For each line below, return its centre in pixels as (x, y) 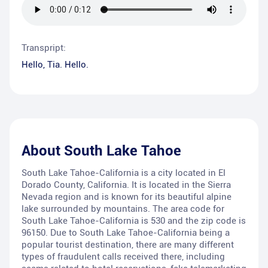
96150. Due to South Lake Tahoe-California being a (126, 233)
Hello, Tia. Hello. (55, 65)
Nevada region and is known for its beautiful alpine (127, 197)
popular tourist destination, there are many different (128, 245)
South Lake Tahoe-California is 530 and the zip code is (134, 221)
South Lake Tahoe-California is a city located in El (124, 173)
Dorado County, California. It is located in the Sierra (126, 185)
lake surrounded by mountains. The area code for (123, 209)
